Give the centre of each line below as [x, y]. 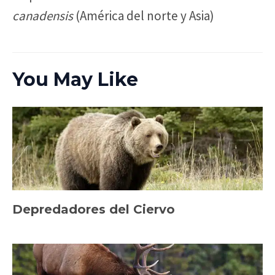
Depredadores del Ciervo [94, 210]
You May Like [75, 80]
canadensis [43, 16]
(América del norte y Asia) [144, 16]
